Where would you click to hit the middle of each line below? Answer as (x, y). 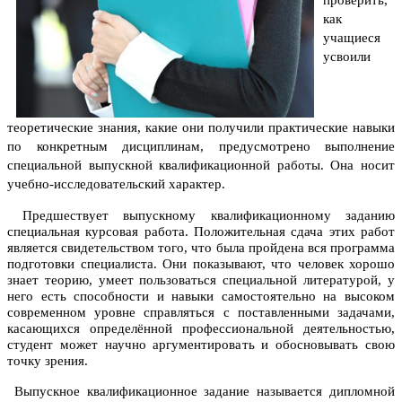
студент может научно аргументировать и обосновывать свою (201, 345)
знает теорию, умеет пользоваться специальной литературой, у (201, 280)
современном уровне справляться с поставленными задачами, (201, 313)
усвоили (347, 57)
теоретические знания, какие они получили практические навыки (201, 128)
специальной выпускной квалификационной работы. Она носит (201, 166)
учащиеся (352, 38)
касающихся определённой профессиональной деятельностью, (201, 329)
